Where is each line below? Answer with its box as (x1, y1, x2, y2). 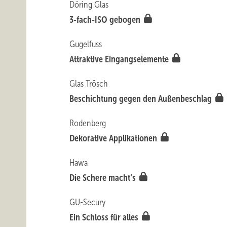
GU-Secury (69, 197, 106, 207)
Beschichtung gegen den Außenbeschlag (69, 94, 214, 104)
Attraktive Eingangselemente (69, 54, 171, 64)
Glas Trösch (69, 79, 108, 89)
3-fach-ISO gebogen (69, 15, 143, 25)
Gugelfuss (69, 39, 102, 49)
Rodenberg (69, 118, 106, 128)
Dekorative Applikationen (69, 133, 160, 143)
